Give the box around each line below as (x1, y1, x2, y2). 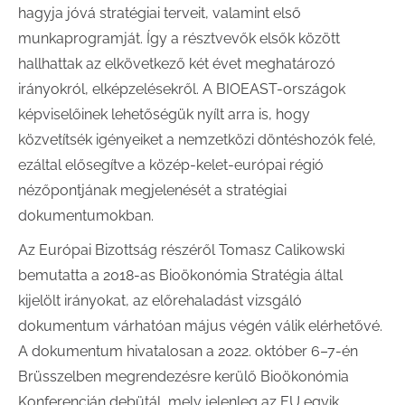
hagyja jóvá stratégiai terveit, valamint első (18, 5, 301, 22)
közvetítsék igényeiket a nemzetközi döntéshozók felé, (18, 131, 376, 148)
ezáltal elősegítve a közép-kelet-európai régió (18, 156, 324, 174)
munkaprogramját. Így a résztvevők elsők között (18, 30, 340, 47)
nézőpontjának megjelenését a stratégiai (18, 182, 287, 199)
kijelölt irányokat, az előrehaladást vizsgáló (18, 292, 302, 309)
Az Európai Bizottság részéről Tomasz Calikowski (18, 241, 344, 259)
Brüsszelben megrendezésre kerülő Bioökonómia (18, 368, 349, 385)
